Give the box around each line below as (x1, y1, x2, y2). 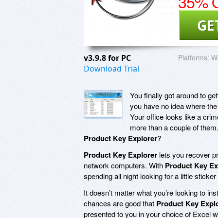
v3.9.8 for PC (84, 52, 133, 63)
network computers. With (84, 160, 165, 170)
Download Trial (84, 63, 139, 74)
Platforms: (178, 52, 209, 62)
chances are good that (84, 198, 156, 208)
